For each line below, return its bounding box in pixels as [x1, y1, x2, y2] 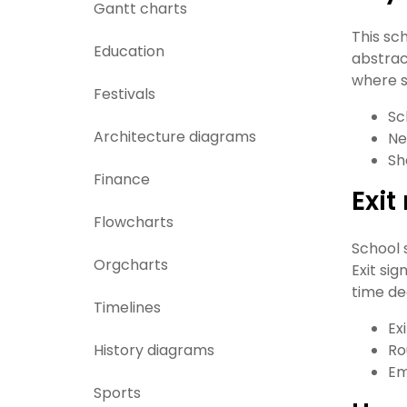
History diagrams [94, 340, 214, 361]
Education [94, 41, 164, 62]
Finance [94, 169, 150, 190]
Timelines [94, 297, 161, 318]
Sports [94, 382, 141, 403]
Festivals [94, 84, 155, 104]
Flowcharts [94, 212, 174, 233]
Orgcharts [94, 254, 168, 275]
